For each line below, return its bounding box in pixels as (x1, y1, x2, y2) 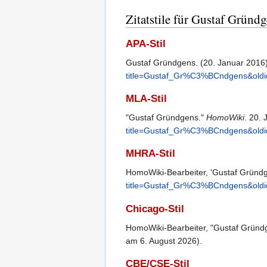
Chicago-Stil (126, 203, 184, 215)
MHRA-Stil (126, 148, 175, 160)
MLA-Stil (126, 93, 167, 105)
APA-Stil (126, 38, 166, 49)
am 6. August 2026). (126, 235, 202, 246)
